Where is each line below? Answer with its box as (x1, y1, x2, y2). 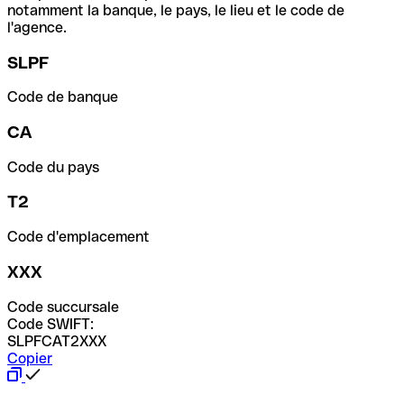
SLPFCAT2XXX (7, 332, 106, 350)
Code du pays (7, 158, 99, 176)
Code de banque (7, 88, 118, 106)
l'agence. (7, 18, 67, 36)
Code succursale (7, 298, 119, 316)
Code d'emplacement (7, 228, 150, 246)
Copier (7, 349, 52, 367)
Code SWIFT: (7, 315, 94, 333)
